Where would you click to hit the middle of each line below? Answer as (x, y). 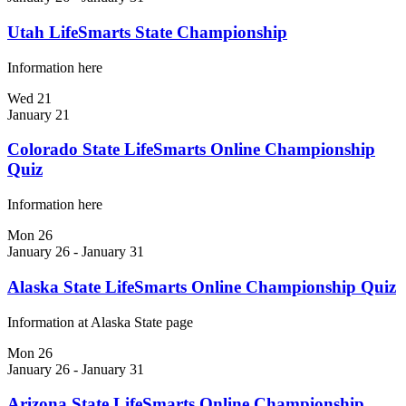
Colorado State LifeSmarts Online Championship (191, 150)
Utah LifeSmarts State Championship (147, 32)
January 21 (39, 114)
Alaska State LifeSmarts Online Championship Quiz (202, 286)
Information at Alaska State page (100, 322)
